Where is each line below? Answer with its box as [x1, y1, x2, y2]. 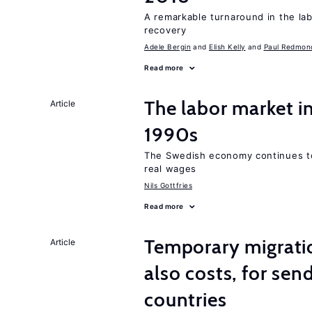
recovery [144, 24, 187, 36]
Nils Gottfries [144, 181, 192, 189]
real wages [144, 163, 196, 174]
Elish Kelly [209, 42, 246, 51]
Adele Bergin [144, 42, 191, 51]
